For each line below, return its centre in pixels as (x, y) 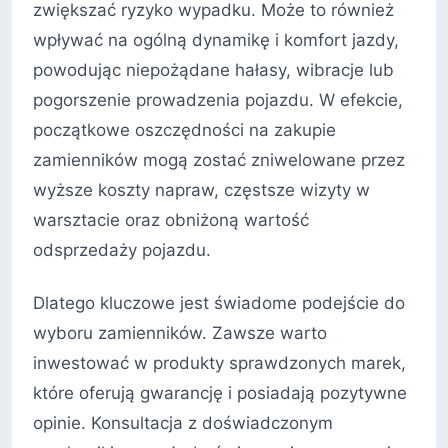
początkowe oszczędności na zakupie (184, 129)
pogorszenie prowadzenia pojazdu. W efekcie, (218, 99)
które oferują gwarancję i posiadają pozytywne (220, 393)
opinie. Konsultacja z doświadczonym (183, 423)
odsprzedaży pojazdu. (122, 249)
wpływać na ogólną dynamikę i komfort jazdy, (216, 39)
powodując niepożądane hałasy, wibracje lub (213, 69)
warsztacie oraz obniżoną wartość (171, 219)
